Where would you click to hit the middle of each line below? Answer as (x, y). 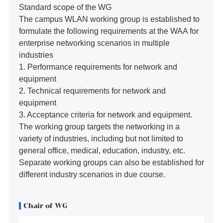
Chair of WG (45, 206)
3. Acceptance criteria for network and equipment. (106, 114)
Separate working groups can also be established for (111, 162)
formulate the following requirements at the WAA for (109, 31)
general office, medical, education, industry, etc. (102, 150)
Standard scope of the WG (65, 7)
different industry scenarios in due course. (92, 174)
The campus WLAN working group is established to (109, 19)
